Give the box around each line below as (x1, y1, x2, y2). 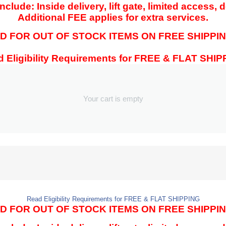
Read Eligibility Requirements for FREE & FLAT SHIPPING (26, 195, 200, 203)
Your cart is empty (83, 94, 143, 103)
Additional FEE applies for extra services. (18, 12, 208, 23)
